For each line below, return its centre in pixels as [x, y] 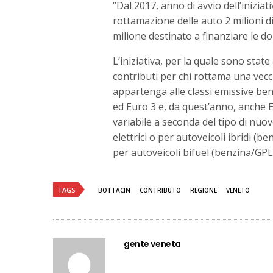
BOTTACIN [114, 190]
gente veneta [152, 243]
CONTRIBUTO [160, 190]
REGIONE [204, 190]
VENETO [238, 190]
